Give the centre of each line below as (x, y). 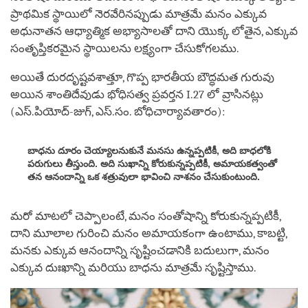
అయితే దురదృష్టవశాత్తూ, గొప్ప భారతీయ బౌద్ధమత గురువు (142, 77)
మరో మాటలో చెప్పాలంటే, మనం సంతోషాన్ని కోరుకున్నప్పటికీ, (145, 216)
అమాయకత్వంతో (245, 164)
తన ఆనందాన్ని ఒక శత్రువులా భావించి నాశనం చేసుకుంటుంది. (144, 177)
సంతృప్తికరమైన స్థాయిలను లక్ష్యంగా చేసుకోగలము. (125, 48)
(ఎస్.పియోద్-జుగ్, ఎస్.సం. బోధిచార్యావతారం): (118, 112)
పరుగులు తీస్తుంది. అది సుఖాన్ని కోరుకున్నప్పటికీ (118, 164)
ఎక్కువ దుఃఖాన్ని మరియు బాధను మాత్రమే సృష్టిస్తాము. (133, 268)
